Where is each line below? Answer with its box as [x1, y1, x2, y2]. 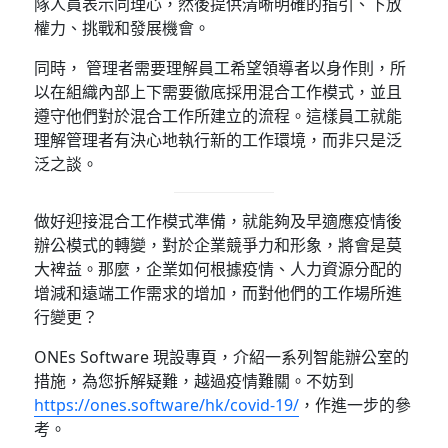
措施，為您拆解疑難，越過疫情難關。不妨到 [34, 369, 355, 392]
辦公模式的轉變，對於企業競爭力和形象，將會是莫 [34, 233, 403, 256]
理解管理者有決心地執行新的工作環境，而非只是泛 [34, 128, 403, 151]
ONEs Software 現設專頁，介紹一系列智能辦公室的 [34, 345, 410, 368]
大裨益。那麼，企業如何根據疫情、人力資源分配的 [34, 257, 403, 280]
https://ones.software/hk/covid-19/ [34, 393, 300, 416]
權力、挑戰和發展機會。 [34, 16, 211, 39]
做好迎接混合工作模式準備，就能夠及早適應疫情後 [34, 209, 403, 232]
